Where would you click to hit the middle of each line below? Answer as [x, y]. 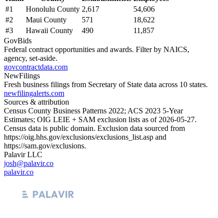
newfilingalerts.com [34, 93]
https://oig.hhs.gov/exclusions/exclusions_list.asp [79, 137]
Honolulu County [53, 9]
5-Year [172, 110]
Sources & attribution [36, 102]
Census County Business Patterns [56, 110]
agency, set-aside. [31, 58]
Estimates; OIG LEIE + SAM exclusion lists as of [81, 119]
